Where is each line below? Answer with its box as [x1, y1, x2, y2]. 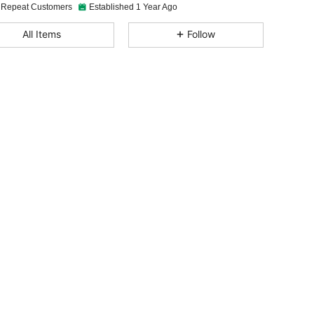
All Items [22, 28, 61, 40]
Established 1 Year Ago [89, 2, 177, 12]
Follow [187, 28, 216, 40]
